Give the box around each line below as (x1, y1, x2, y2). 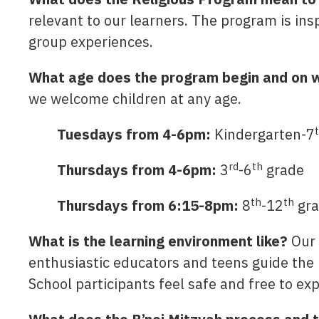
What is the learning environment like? (28, 231, 288, 251)
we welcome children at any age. (28, 89, 241, 108)
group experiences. (28, 32, 153, 51)
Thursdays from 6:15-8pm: (57, 196, 239, 215)
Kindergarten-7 (214, 125, 315, 144)
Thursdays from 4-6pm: (57, 160, 220, 179)
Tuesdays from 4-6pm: (57, 125, 214, 144)
